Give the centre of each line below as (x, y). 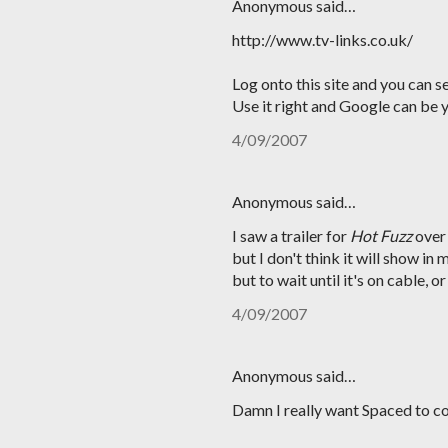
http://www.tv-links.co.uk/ (322, 39)
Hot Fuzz (382, 235)
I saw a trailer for (291, 235)
